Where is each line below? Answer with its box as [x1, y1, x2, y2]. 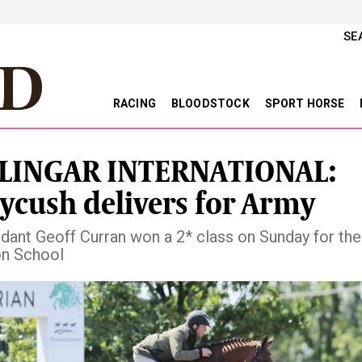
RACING [112, 97, 159, 110]
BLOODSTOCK [170, 97, 252, 110]
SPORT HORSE [264, 97, 347, 110]
